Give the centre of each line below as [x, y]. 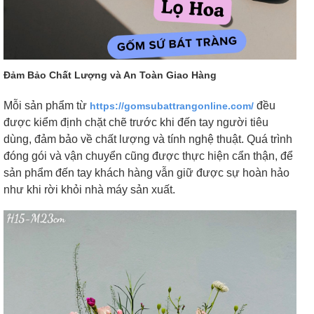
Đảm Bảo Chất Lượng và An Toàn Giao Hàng [110, 75]
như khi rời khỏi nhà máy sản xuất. [89, 190]
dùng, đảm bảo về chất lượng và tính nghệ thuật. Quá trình [148, 139]
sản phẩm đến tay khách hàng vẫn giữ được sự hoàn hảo [146, 173]
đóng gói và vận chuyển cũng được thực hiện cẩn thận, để [148, 156]
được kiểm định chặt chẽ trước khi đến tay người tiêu [136, 123]
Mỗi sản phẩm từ [47, 106]
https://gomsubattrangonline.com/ [172, 106]
